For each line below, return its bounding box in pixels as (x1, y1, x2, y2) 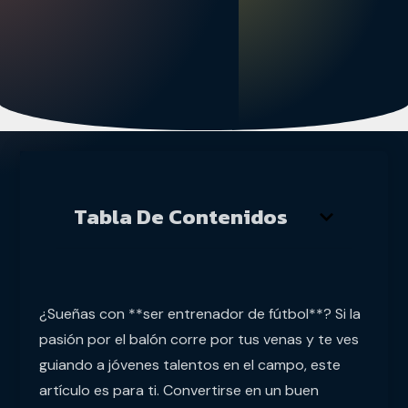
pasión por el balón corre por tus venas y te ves (38, 330, 359, 350)
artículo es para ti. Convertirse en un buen (38, 381, 319, 401)
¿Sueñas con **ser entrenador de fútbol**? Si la (38, 304, 361, 324)
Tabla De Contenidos (73, 201, 288, 233)
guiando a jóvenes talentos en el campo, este (38, 355, 341, 375)
